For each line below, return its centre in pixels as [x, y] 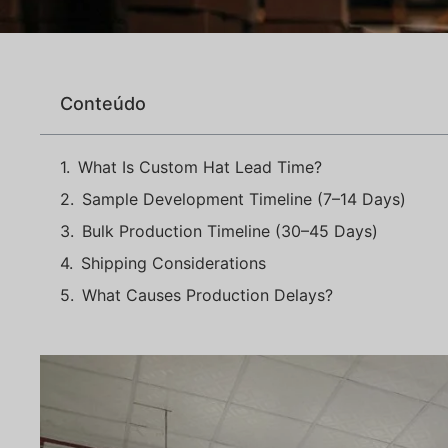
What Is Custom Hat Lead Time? [200, 167]
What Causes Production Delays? [207, 295]
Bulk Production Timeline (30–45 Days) [230, 231]
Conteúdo [103, 103]
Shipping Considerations [173, 263]
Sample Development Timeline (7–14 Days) [244, 199]
